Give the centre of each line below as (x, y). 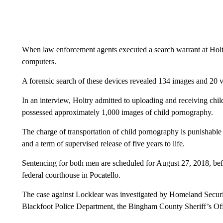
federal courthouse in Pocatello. (71, 175)
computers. (39, 61)
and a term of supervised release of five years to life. (103, 144)
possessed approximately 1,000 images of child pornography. (117, 112)
